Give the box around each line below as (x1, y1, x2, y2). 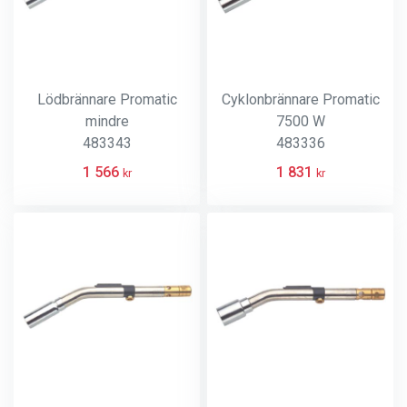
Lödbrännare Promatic (36, 91, 177, 108)
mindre (84, 113, 129, 130)
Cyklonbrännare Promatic (221, 91, 380, 108)
